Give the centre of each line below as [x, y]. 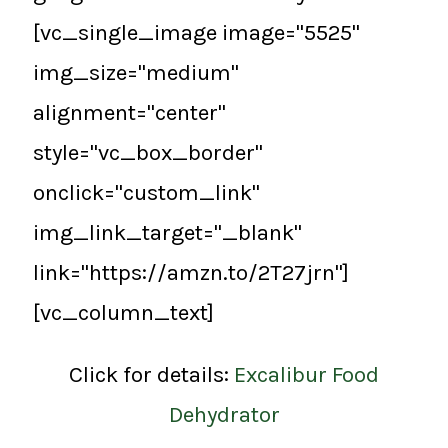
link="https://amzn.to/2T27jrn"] [191, 272]
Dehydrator [224, 414]
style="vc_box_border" [148, 152]
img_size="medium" [136, 72]
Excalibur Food [306, 374]
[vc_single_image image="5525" [196, 32]
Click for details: [151, 374]
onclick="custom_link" [146, 192]
